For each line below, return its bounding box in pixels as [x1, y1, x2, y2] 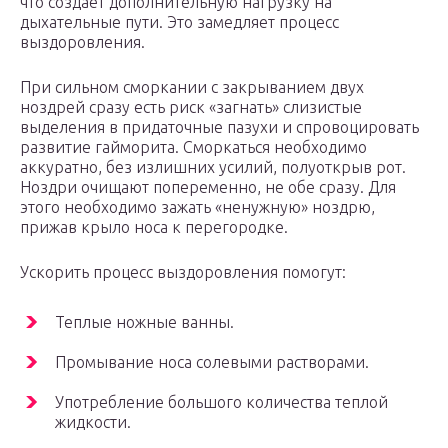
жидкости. [55, 413, 131, 432]
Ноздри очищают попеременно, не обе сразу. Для [20, 178, 396, 197]
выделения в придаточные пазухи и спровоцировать [20, 118, 419, 137]
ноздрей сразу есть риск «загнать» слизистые [20, 98, 362, 117]
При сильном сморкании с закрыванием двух [20, 78, 364, 97]
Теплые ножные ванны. [55, 313, 234, 332]
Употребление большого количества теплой [55, 393, 388, 412]
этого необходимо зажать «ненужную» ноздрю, [20, 198, 375, 217]
